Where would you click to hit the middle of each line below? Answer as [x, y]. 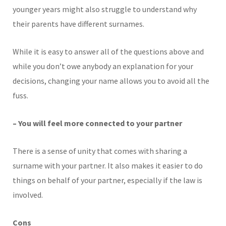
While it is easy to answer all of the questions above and [108, 51]
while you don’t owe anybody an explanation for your [103, 66]
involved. [28, 194]
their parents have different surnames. [78, 23]
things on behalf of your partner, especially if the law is [107, 180]
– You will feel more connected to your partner [98, 123]
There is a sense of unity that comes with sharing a [100, 151]
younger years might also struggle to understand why [105, 9]
